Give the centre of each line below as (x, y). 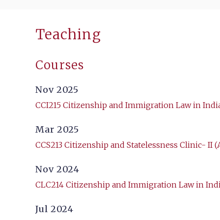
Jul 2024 (55, 209)
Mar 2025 (57, 130)
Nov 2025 (57, 90)
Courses (60, 65)
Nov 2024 (58, 169)
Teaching (69, 35)
